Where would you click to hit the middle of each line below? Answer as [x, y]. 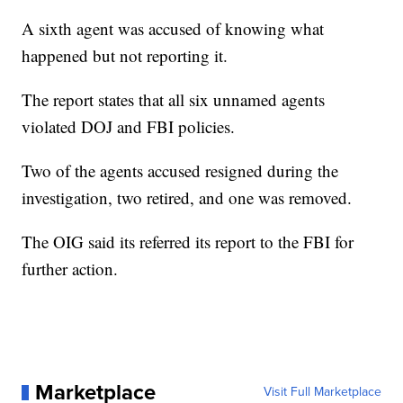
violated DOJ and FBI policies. [129, 127]
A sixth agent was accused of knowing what [173, 29]
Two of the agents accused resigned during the [180, 171]
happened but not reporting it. [125, 56]
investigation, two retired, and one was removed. [187, 198]
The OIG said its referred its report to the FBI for [188, 242]
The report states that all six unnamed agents [174, 100]
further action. [70, 269]
